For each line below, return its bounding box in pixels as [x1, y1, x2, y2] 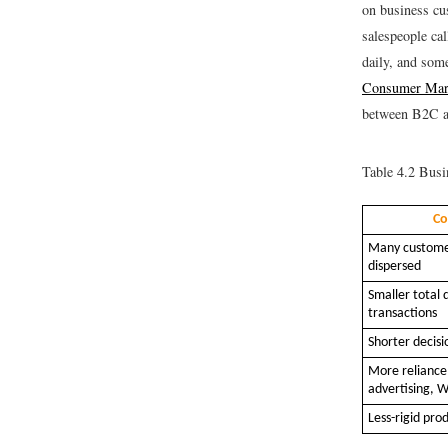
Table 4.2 [362, 162, 415, 182]
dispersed [368, 259, 421, 275]
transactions [368, 306, 437, 322]
